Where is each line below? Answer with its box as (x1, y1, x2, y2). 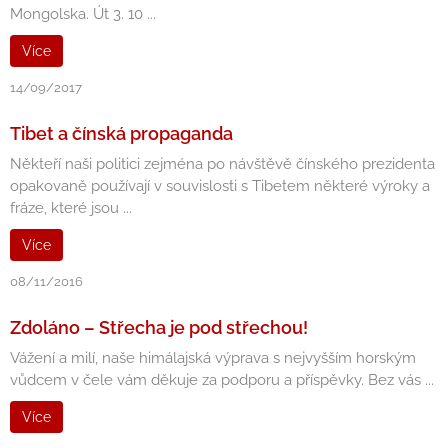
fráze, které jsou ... (10, 199, 132, 217)
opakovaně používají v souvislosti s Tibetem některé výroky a (10, 177, 430, 195)
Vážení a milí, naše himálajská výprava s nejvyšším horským (10, 349, 416, 367)
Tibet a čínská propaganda (10, 123, 233, 144)
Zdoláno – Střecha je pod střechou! (10, 317, 308, 338)
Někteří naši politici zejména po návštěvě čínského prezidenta (10, 155, 435, 173)
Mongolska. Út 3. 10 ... (10, 5, 156, 23)
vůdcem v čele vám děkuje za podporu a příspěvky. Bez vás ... (10, 371, 434, 389)
